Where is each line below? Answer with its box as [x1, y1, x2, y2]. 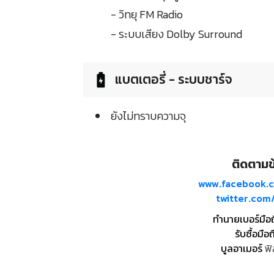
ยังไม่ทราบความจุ [111, 108, 186, 125]
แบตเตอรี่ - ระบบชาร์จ [115, 70, 232, 89]
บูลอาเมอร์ [221, 241, 262, 256]
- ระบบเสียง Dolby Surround [111, 26, 242, 43]
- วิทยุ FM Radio [111, 6, 183, 23]
